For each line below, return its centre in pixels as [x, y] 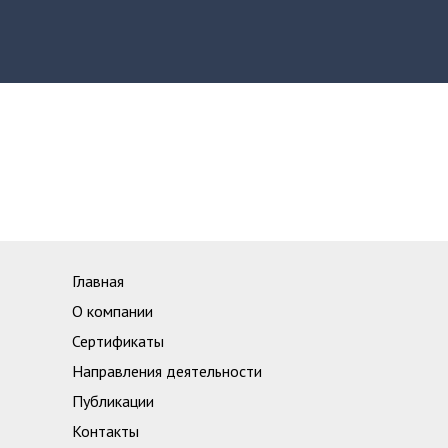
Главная [98, 280]
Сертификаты [118, 340]
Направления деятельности [167, 370]
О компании [112, 310]
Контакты [105, 430]
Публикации [113, 400]
